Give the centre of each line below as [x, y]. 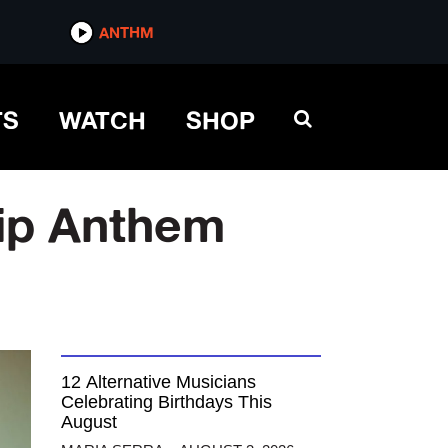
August [89, 422]
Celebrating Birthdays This [166, 402]
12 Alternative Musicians [158, 382]
